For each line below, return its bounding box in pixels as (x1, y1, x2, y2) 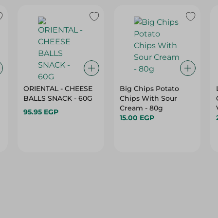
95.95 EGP (23, 108, 59, 116)
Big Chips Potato (119, 84, 179, 93)
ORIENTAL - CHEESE (23, 84, 93, 93)
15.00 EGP (119, 113, 154, 122)
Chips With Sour (119, 94, 177, 103)
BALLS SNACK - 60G (23, 94, 93, 103)
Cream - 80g (119, 104, 163, 112)
